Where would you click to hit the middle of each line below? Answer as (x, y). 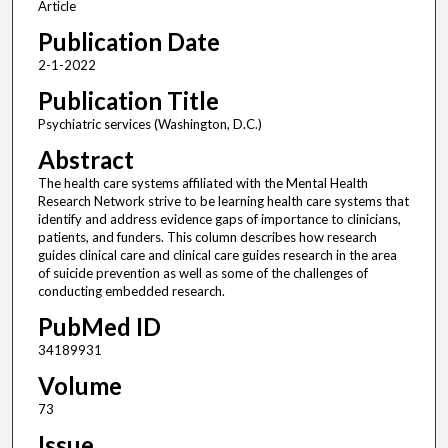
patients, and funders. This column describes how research (207, 237)
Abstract (85, 160)
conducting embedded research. (131, 291)
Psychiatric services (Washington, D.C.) (149, 124)
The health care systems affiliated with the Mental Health (202, 183)
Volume (79, 386)
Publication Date (128, 42)
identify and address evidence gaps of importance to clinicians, (219, 219)
